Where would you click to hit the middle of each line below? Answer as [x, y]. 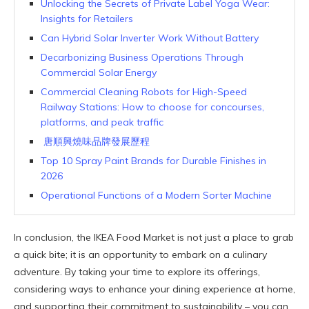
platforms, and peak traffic [102, 122]
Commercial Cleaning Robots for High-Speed [144, 92]
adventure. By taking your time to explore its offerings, [137, 272]
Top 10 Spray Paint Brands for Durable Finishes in [153, 161]
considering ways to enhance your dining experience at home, [154, 289]
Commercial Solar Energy [99, 73]
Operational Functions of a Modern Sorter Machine [156, 196]
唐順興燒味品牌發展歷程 [95, 142]
